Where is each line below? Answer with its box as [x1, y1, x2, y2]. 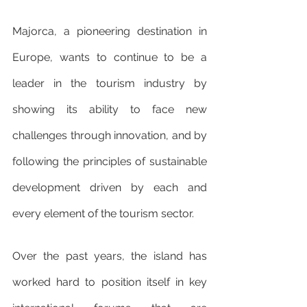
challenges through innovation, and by [12, 129, 207, 143]
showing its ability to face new [12, 103, 207, 116]
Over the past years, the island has [12, 249, 207, 263]
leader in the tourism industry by [12, 77, 207, 90]
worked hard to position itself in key [12, 275, 207, 289]
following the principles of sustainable [12, 155, 207, 169]
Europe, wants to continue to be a [12, 51, 207, 64]
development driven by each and [12, 181, 207, 195]
